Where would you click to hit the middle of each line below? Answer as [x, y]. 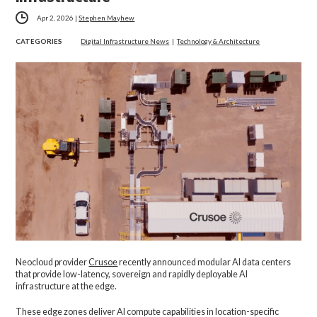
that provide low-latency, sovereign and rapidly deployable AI [132, 274]
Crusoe [103, 262]
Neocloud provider [52, 262]
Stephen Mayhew [107, 18]
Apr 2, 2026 [56, 18]
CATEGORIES [39, 41]
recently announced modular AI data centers [204, 262]
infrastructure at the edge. [67, 286]
